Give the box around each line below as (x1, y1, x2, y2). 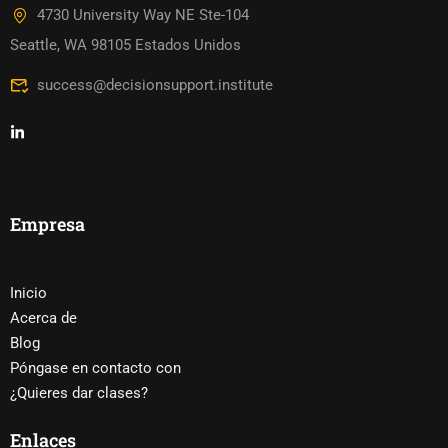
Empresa (10, 212, 85, 237)
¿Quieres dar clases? (10, 384, 148, 403)
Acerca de (10, 309, 77, 328)
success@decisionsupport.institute (37, 76, 273, 95)
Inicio (10, 284, 47, 303)
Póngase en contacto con (10, 359, 181, 378)
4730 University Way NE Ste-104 (37, 6, 249, 25)
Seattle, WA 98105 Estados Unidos (10, 36, 241, 55)
